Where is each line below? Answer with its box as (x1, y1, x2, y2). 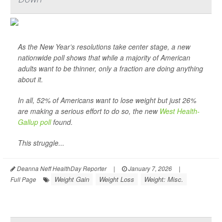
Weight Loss (99, 174, 134, 184)
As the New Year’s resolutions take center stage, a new (18, 42, 190, 52)
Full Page (10, 175, 36, 183)
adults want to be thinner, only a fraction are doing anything (18, 63, 203, 73)
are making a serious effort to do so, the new (18, 106, 160, 116)
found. (51, 117, 73, 127)
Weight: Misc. (144, 174, 183, 184)
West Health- (160, 106, 200, 116)
